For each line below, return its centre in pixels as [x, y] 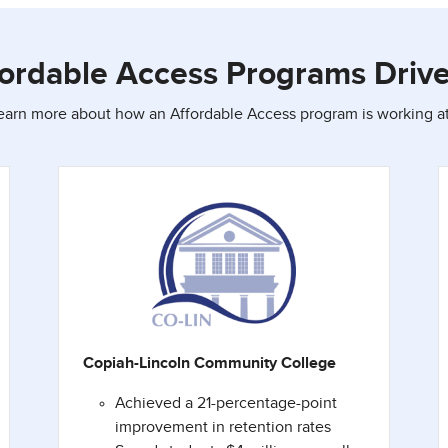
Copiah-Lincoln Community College [209, 363]
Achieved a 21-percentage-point [226, 403]
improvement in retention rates [223, 427]
